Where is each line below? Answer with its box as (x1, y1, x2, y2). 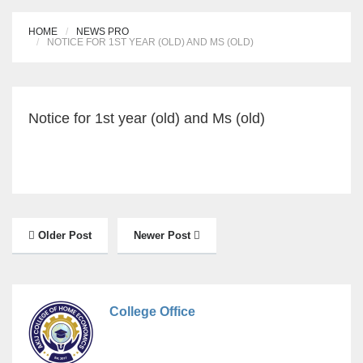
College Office (109, 305, 195, 319)
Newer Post (134, 229, 194, 242)
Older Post (35, 229, 92, 242)
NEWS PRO (76, 26, 129, 38)
